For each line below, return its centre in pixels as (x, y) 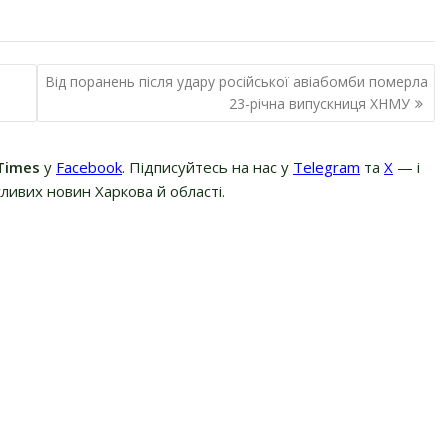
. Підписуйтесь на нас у (207, 166)
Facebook (89, 166)
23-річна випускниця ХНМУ (319, 104)
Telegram (326, 166)
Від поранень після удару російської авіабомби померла (236, 82)
